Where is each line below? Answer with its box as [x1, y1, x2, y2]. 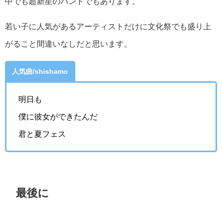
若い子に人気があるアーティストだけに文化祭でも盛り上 [5, 22, 211, 31]
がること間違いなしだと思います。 [5, 40, 132, 48]
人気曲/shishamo [12, 68, 68, 75]
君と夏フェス [18, 129, 66, 138]
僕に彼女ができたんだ [18, 112, 98, 120]
